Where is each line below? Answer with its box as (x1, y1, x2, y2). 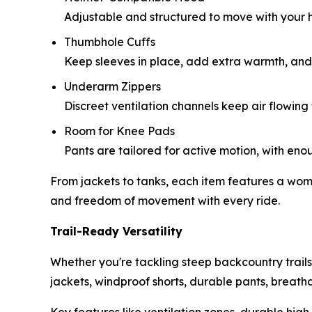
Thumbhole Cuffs (64, 35, 155, 49)
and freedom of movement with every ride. (50, 194, 280, 208)
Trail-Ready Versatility (50, 224, 182, 239)
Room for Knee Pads (64, 124, 175, 139)
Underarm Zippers (64, 79, 161, 94)
